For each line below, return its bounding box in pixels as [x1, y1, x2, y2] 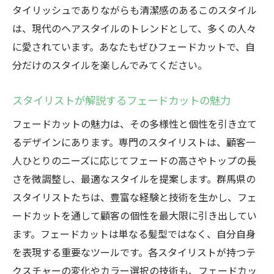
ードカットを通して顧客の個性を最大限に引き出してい [12, 208, 257, 223]
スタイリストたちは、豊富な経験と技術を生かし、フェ [12, 190, 257, 204]
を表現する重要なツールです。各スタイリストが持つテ [12, 245, 256, 259]
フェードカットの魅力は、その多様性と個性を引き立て [12, 116, 257, 131]
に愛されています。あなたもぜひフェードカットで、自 [12, 39, 255, 54]
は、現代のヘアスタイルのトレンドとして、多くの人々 [12, 21, 256, 35]
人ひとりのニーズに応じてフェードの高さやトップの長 [12, 153, 256, 168]
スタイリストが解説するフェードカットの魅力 [12, 92, 231, 108]
